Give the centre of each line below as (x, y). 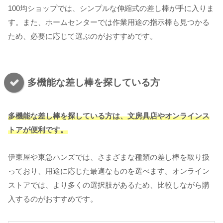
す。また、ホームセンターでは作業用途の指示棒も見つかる (109, 22)
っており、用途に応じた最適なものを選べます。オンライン (109, 171)
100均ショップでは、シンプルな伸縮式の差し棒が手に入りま (111, 8)
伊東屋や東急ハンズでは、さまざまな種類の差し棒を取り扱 (109, 157)
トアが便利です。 (38, 130)
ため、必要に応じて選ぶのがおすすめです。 (83, 36)
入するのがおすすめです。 (53, 199)
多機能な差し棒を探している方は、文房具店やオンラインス (109, 116)
